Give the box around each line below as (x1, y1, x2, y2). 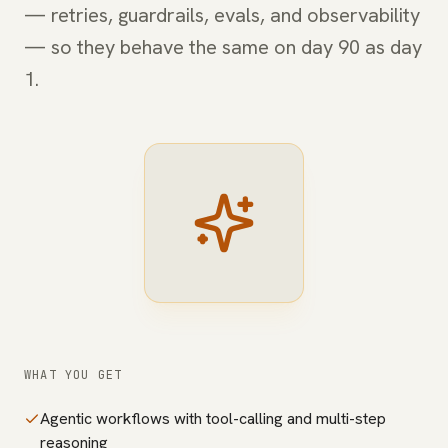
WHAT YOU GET (24, 367, 123, 383)
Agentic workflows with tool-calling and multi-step (40, 408, 386, 429)
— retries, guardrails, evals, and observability (24, 2, 420, 28)
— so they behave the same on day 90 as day (24, 34, 422, 60)
